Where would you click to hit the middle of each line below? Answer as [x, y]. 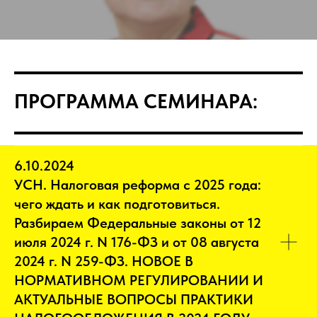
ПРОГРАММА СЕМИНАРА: [136, 101]
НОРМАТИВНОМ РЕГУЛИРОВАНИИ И [139, 280]
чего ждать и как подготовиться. [117, 203]
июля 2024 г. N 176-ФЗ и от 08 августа [137, 242]
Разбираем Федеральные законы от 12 [138, 223]
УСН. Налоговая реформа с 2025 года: [138, 184]
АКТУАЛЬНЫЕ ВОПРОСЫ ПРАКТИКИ [134, 299]
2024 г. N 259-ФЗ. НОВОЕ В [104, 261]
